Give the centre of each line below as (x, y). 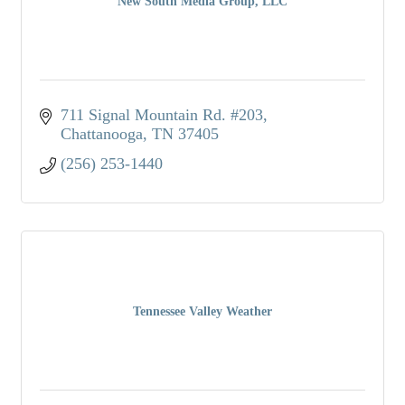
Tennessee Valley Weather (202, 311)
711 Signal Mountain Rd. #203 (161, 114)
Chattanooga (101, 133)
